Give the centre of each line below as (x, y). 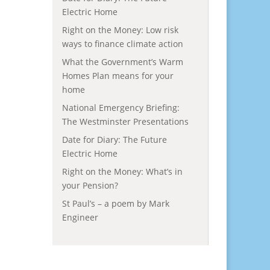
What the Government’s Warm (122, 62)
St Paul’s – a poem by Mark (115, 203)
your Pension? (90, 185)
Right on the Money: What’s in (122, 171)
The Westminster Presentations (125, 121)
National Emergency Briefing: (121, 108)
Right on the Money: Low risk (120, 30)
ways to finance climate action (122, 44)
